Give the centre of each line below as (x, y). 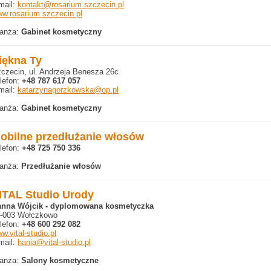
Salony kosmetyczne (60, 260)
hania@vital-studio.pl (54, 242)
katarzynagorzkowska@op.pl (68, 90)
